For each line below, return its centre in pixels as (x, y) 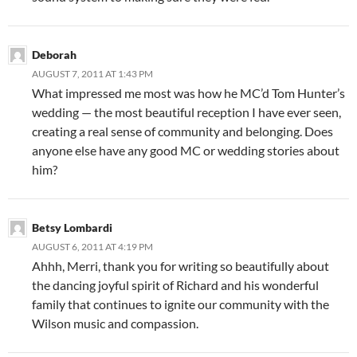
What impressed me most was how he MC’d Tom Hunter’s (188, 92)
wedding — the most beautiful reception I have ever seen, (186, 112)
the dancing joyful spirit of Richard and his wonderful (175, 284)
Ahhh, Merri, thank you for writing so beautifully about (180, 265)
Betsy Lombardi (72, 227)
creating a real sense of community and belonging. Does (182, 131)
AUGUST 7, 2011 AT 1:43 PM (92, 73)
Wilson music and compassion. (115, 323)
